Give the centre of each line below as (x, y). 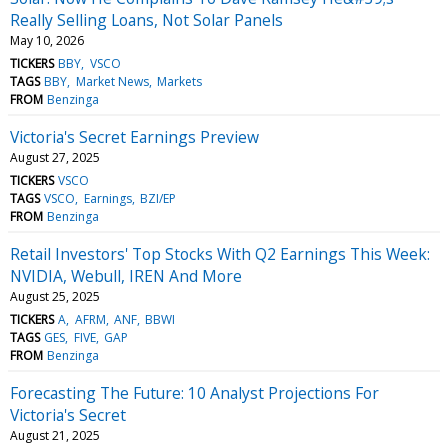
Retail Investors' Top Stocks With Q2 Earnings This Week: (220, 253)
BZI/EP (157, 198)
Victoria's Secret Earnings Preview (134, 136)
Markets (179, 81)
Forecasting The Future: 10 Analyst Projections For (194, 392)
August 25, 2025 (55, 296)
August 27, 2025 (55, 157)
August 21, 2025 (55, 435)
